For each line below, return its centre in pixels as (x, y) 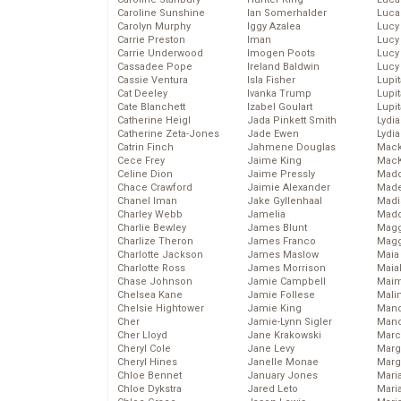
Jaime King (274, 161)
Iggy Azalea (274, 27)
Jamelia (266, 215)
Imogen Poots (281, 54)
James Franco (282, 242)
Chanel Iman (147, 201)
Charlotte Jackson (160, 255)
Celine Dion (145, 175)
